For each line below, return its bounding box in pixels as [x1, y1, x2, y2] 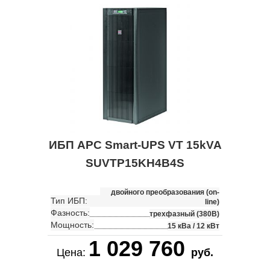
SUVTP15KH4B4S [86, 156, 184, 169]
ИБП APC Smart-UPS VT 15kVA [48, 138, 222, 151]
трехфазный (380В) [149, 209, 219, 218]
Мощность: [51, 219, 94, 230]
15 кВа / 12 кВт [168, 221, 219, 230]
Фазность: [51, 207, 90, 218]
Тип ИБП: [51, 195, 87, 206]
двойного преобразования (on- [111, 187, 219, 196]
